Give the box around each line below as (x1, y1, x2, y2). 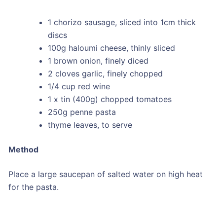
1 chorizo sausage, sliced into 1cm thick (47, 17, 196, 28)
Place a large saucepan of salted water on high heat (8, 169, 203, 180)
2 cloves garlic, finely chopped (47, 69, 163, 79)
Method (8, 145, 38, 155)
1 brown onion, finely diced (47, 56, 148, 66)
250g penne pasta (47, 107, 116, 117)
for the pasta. (8, 182, 59, 192)
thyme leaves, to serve (47, 120, 132, 130)
